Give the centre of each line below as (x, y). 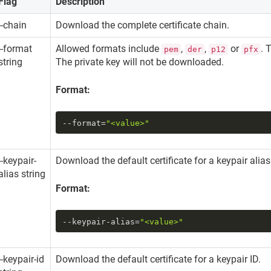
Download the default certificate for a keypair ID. (160, 260)
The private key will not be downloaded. (141, 62)
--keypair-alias (98, 221)
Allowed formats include (109, 49)
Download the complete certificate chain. (143, 25)
